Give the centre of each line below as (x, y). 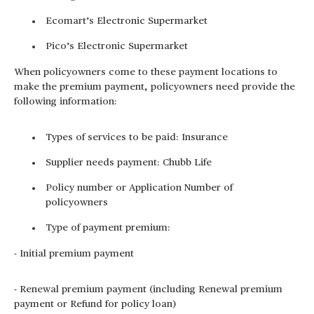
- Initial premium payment (74, 254)
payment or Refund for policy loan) (95, 304)
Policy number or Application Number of (139, 188)
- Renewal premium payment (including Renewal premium (148, 289)
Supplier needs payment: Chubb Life (129, 163)
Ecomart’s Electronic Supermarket (127, 21)
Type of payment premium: (108, 228)
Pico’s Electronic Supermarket (117, 46)
